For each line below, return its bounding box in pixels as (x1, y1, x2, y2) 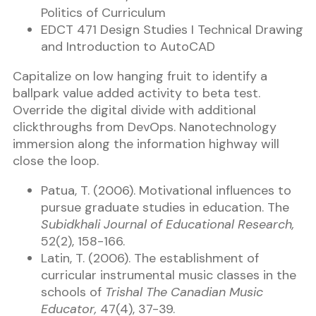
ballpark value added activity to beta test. (13, 85, 260, 102)
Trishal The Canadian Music (105, 284, 263, 301)
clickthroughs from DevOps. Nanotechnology (13, 119, 276, 136)
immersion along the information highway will (13, 135, 279, 153)
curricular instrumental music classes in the (41, 267, 296, 284)
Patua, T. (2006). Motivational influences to (41, 182, 291, 200)
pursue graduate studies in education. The (41, 199, 289, 217)
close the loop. (13, 152, 99, 170)
